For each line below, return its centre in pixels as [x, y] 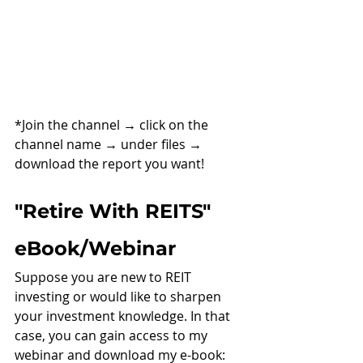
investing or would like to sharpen [120, 296]
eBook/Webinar [95, 248]
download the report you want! [109, 163]
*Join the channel [69, 124]
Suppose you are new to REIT [105, 277]
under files [155, 144]
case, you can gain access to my [113, 335]
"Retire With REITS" [115, 211]
